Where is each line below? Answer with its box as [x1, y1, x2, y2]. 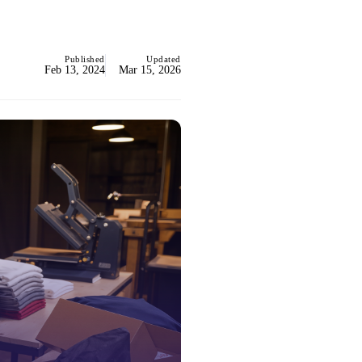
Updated [146, 54, 181, 64]
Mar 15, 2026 [119, 64, 181, 76]
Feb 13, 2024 [44, 64, 105, 76]
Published [65, 54, 105, 64]
